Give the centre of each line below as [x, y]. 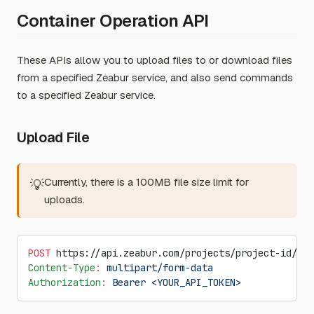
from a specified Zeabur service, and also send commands [155, 77]
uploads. [64, 199]
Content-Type [62, 268]
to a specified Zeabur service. [86, 95]
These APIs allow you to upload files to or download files [155, 60]
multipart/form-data [157, 268]
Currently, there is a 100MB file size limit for [146, 182]
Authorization [64, 282]
